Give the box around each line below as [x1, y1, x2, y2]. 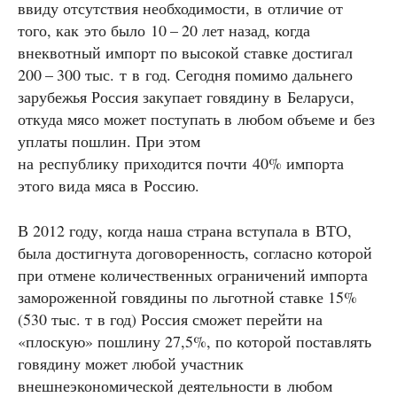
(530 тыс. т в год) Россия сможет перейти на [18, 308, 323, 331]
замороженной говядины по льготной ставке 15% [18, 286, 357, 308]
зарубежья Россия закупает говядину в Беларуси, [18, 86, 354, 108]
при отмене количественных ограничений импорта [18, 264, 368, 286]
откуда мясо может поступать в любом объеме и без [18, 108, 375, 130]
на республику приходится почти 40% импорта [18, 152, 344, 175]
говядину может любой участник [18, 353, 244, 375]
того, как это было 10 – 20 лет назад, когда [18, 19, 310, 42]
